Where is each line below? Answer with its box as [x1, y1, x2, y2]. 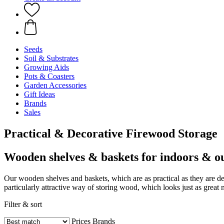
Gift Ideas [24, 90, 55, 98]
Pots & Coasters [24, 72, 74, 80]
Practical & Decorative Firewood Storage [4, 126, 217, 140]
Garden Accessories [24, 81, 86, 89]
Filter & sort [4, 199, 42, 208]
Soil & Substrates [24, 54, 78, 62]
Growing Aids [24, 63, 69, 71]
